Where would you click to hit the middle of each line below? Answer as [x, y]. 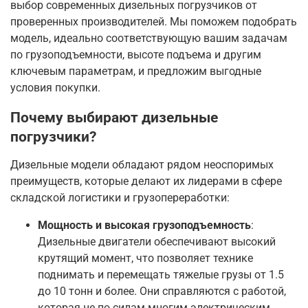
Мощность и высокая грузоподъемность [144, 225]
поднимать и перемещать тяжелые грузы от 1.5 [161, 275]
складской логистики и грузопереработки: [120, 198]
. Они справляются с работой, [210, 291]
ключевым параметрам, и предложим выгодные [136, 71]
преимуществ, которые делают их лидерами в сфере [146, 181]
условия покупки [54, 88]
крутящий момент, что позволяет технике [145, 258]
